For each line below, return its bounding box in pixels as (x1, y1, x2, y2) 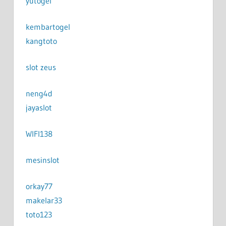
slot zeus (25, 62, 56, 72)
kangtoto (25, 35, 57, 46)
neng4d (25, 88, 52, 98)
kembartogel (25, 21, 70, 32)
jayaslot (25, 102, 52, 112)
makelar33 (25, 195, 62, 205)
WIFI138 (25, 128, 52, 139)
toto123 (25, 209, 52, 219)
